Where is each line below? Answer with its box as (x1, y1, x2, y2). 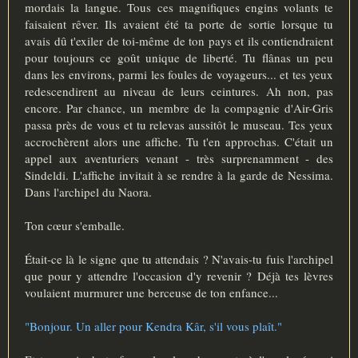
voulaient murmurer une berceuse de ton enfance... (25, 284, 278, 300)
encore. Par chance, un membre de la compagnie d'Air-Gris (25, 99, 333, 116)
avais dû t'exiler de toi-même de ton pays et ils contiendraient (25, 32, 333, 49)
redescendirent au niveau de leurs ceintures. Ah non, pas (25, 82, 333, 99)
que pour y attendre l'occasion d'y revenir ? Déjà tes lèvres (25, 267, 333, 284)
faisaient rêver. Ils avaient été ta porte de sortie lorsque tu (25, 15, 333, 32)
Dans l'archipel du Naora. (25, 183, 152, 200)
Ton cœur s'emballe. (25, 217, 125, 233)
